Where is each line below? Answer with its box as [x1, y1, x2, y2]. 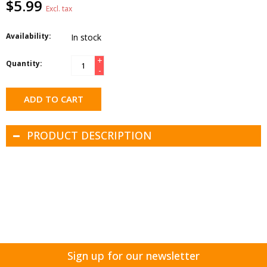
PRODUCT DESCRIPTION [27, 128, 152, 142]
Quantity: [6, 58, 42, 69]
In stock [71, 31, 101, 43]
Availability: [6, 30, 51, 41]
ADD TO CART [24, 92, 83, 105]
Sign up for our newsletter [67, 248, 200, 263]
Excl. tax [46, 3, 72, 14]
